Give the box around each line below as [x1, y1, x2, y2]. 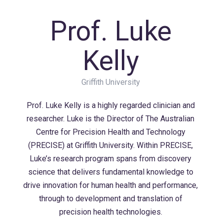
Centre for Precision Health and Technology [36, 127, 185, 137]
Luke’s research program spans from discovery [30, 154, 191, 163]
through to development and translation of [38, 194, 183, 203]
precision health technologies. [59, 207, 162, 217]
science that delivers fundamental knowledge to [28, 167, 193, 177]
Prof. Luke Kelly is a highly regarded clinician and [26, 101, 195, 110]
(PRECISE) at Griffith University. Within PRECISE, [28, 141, 193, 150]
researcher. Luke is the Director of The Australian [27, 114, 194, 123]
